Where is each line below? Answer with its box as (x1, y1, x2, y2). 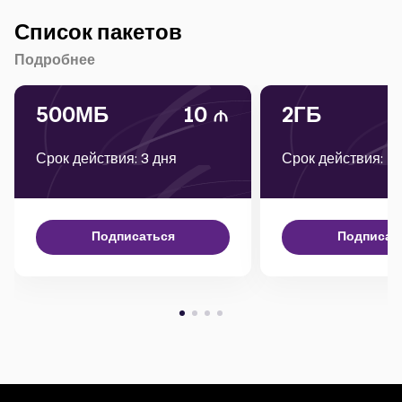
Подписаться (91, 229, 175, 245)
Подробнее (14, 51, 95, 70)
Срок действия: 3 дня (36, 149, 177, 169)
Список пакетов (14, 19, 182, 47)
